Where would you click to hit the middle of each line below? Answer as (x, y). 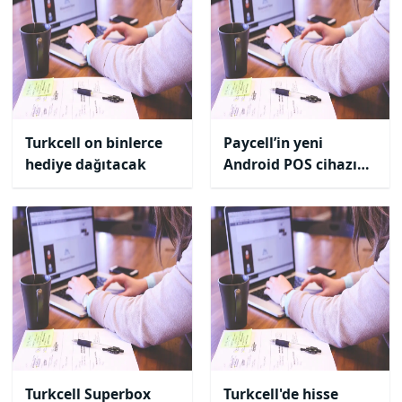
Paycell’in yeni (273, 143)
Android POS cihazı (290, 164)
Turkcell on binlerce (94, 143)
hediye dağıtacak (86, 164)
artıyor (248, 229)
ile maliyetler (270, 186)
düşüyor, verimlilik (288, 207)
